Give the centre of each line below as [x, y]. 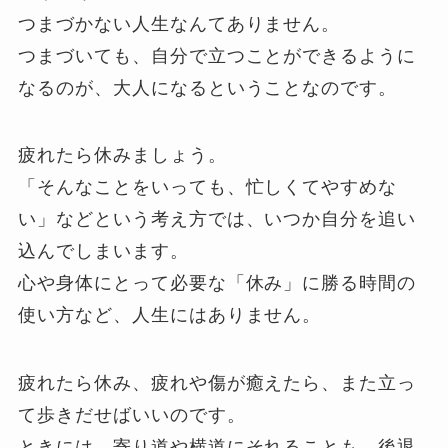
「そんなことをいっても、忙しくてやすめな [208, 187]
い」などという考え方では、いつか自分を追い [217, 219]
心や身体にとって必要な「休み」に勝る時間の [217, 283]
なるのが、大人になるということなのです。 [208, 87]
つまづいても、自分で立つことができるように [217, 55]
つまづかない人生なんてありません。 [179, 23]
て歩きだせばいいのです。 [132, 415]
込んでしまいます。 [103, 251]
